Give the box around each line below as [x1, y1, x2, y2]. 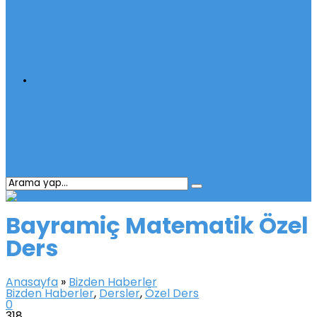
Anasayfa [6, 277, 58, 289]
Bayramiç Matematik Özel [6, 217, 309, 240]
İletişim [34, 132, 73, 143]
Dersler [99, 288, 140, 300]
